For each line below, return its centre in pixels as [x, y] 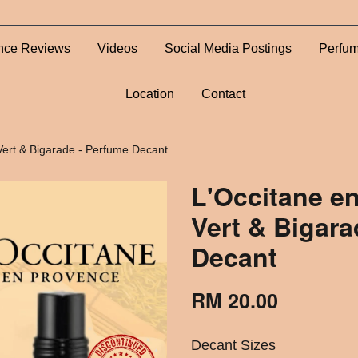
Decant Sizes [233, 345]
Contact [223, 94]
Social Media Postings [228, 48]
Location [149, 94]
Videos [117, 48]
